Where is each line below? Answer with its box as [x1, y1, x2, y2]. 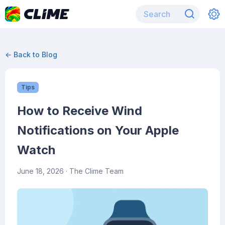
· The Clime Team [64, 167, 124, 175]
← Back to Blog [5, 50, 57, 59]
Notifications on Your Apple [17, 123, 179, 138]
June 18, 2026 [17, 167, 64, 175]
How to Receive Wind [17, 103, 142, 118]
